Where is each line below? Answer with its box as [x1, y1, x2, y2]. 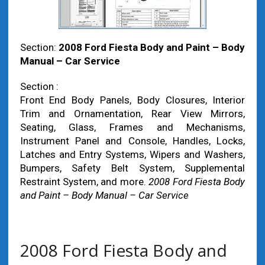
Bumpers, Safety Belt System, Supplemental [20, 162, 245, 174]
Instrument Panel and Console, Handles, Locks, [20, 135, 245, 147]
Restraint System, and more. [20, 176, 149, 188]
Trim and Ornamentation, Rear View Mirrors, [20, 108, 245, 119]
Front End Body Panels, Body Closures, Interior [20, 94, 245, 106]
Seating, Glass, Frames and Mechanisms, [20, 121, 245, 133]
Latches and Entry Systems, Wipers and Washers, [20, 148, 245, 160]
